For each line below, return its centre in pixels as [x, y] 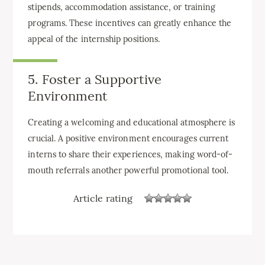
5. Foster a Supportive [95, 79]
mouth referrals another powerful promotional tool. [128, 171]
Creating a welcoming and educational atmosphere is [132, 123]
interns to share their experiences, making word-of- [130, 155]
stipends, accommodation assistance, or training [122, 7]
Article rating [103, 198]
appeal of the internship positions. [94, 39]
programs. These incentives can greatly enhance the [130, 23]
